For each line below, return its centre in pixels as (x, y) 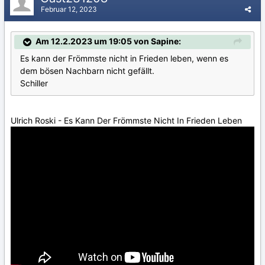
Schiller (34, 83)
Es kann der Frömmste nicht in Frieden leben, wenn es (124, 58)
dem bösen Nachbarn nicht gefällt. (87, 70)
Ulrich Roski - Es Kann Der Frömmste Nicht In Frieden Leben (127, 120)
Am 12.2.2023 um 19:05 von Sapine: (108, 41)
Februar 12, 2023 (69, 9)
